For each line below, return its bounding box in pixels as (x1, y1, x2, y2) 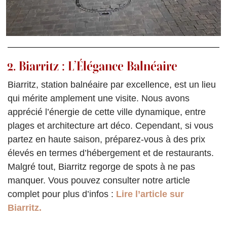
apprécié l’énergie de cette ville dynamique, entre (8, 107, 206, 118)
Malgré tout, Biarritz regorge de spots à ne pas (8, 162, 195, 172)
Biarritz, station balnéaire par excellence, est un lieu (8, 80, 216, 90)
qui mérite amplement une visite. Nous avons (8, 93, 190, 104)
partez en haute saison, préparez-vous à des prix (8, 134, 205, 145)
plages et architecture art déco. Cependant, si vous (8, 121, 213, 131)
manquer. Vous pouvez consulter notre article (8, 175, 190, 186)
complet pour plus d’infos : (8, 189, 116, 200)
